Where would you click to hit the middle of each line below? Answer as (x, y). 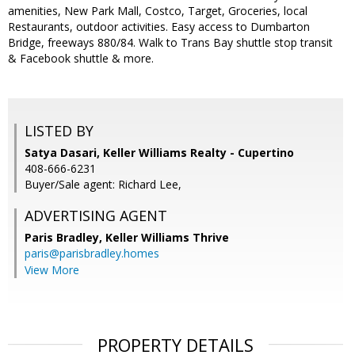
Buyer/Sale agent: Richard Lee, (103, 185)
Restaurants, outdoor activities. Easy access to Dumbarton (159, 27)
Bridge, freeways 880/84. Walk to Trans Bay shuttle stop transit (170, 43)
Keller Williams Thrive (167, 238)
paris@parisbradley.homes (92, 254)
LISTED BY (59, 131)
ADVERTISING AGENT (96, 216)
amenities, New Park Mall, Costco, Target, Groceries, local (158, 11)
